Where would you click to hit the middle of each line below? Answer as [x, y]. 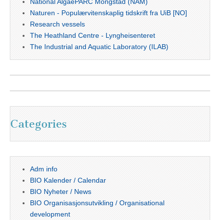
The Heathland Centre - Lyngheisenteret [93, 36]
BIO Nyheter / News [61, 192]
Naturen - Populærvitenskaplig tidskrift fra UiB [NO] [109, 13]
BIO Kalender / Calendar [68, 180]
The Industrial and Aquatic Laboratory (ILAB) [99, 47]
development [50, 214]
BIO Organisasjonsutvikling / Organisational [97, 203]
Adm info [44, 169]
